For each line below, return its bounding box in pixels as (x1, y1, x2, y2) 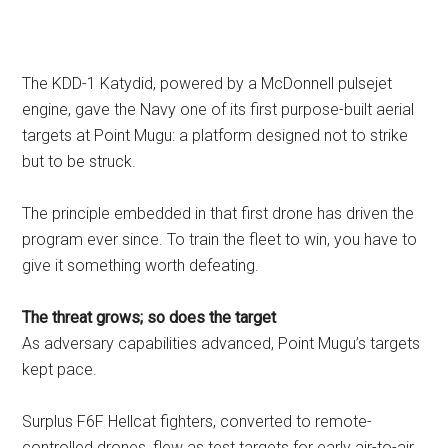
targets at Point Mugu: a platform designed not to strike (22, 126, 409, 145)
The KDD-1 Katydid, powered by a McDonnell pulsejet (22, 74, 393, 93)
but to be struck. (22, 152, 137, 171)
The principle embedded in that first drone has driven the (22, 204, 415, 223)
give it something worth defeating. (22, 256, 260, 275)
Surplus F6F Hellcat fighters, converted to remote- (22, 412, 373, 431)
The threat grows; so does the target (22, 308, 277, 327)
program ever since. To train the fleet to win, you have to (22, 230, 418, 249)
